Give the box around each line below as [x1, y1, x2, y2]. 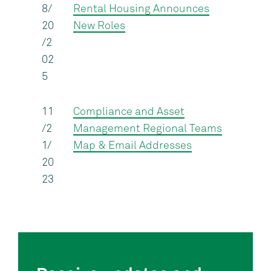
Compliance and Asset [73, 106, 184, 117]
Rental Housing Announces [73, 4, 209, 15]
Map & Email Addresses [73, 140, 192, 151]
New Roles [73, 21, 125, 31]
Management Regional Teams [73, 123, 222, 134]
